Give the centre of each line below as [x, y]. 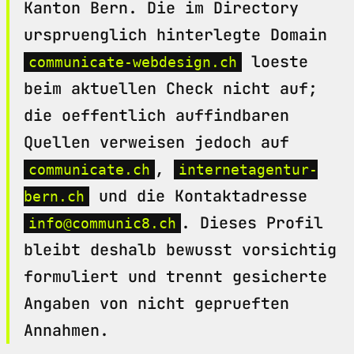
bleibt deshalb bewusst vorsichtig [180, 249]
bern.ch [54, 196]
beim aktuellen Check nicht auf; [171, 88]
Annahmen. [66, 330]
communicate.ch [89, 169]
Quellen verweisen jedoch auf [156, 142]
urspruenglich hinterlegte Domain [175, 34]
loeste [275, 61]
